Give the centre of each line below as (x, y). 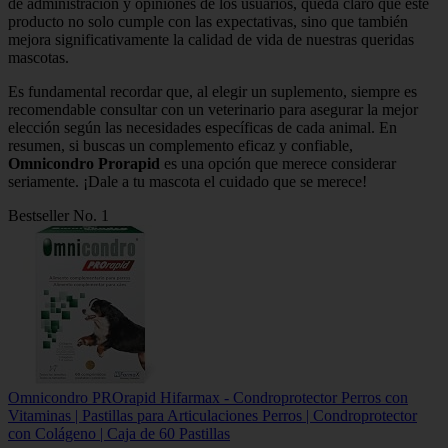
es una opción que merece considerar (278, 164)
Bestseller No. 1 (58, 216)
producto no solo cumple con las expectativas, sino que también (208, 22)
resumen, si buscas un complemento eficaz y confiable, (180, 146)
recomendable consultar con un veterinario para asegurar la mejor (213, 110)
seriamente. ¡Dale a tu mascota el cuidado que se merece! (187, 182)
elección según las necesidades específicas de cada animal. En (202, 128)
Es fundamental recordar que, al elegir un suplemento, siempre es (212, 92)
